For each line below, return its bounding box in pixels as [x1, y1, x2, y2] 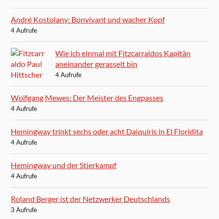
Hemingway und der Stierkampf [11, 160, 117, 170]
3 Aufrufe [11, 206, 38, 214]
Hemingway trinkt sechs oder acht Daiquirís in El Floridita [11, 127, 203, 136]
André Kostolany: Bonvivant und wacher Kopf [11, 15, 165, 24]
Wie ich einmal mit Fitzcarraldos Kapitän [55, 48, 191, 58]
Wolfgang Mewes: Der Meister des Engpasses [11, 93, 164, 103]
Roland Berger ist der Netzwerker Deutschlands [11, 194, 171, 204]
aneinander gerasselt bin [55, 59, 138, 69]
